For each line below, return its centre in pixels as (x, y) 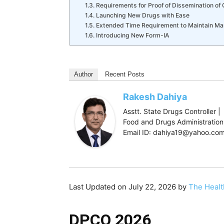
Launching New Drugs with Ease (142, 15)
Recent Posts (125, 74)
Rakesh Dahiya (155, 97)
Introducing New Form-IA (132, 35)
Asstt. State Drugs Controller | (172, 111)
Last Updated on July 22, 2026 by (129, 186)
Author (83, 74)
